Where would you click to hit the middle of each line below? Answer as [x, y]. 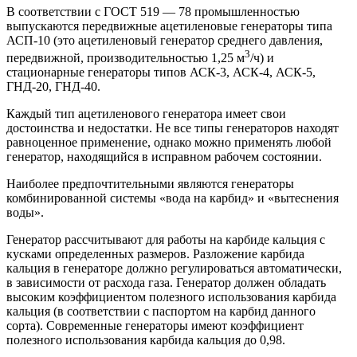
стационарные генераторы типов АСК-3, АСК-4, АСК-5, [161, 73]
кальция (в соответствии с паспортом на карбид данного [161, 312]
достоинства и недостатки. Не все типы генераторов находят [173, 128]
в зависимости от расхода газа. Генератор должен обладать [166, 283]
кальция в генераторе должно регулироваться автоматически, [174, 269]
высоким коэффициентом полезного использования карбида [171, 297]
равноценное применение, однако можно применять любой [169, 143]
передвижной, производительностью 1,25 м [126, 58]
